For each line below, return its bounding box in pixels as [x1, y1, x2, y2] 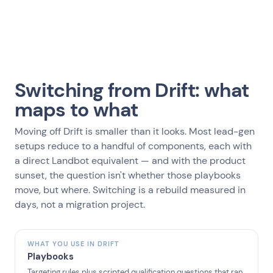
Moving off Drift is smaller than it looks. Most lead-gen [15, 125, 255, 138]
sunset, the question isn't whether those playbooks [15, 169, 241, 182]
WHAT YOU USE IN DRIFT [27, 239, 119, 248]
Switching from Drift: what [15, 77, 249, 103]
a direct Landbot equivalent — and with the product [15, 154, 246, 167]
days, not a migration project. [15, 198, 145, 211]
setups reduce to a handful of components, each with [15, 140, 252, 152]
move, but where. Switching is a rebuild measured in [15, 183, 246, 196]
